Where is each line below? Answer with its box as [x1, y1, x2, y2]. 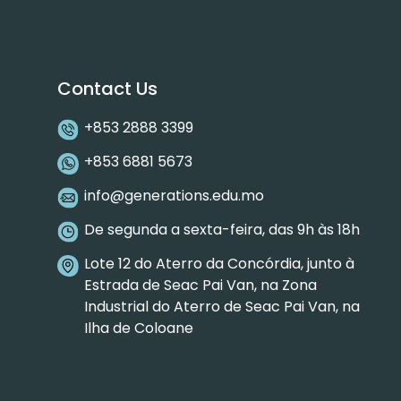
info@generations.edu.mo [84, 185, 264, 206]
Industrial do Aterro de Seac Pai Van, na [84, 296, 360, 317]
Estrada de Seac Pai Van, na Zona [84, 275, 317, 295]
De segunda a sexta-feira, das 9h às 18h [84, 219, 360, 240]
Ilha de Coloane [84, 318, 193, 338]
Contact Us [57, 76, 158, 101]
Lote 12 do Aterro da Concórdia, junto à [84, 253, 354, 274]
